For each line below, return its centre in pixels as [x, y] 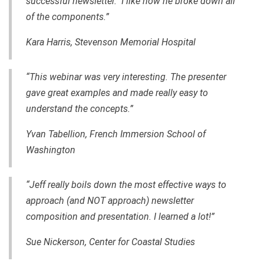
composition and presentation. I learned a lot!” [120, 216]
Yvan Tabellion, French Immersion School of [116, 134]
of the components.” [69, 16]
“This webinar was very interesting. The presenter [126, 77]
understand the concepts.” [80, 108]
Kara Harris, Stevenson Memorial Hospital [111, 42]
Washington [51, 150]
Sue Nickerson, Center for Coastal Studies [110, 242]
